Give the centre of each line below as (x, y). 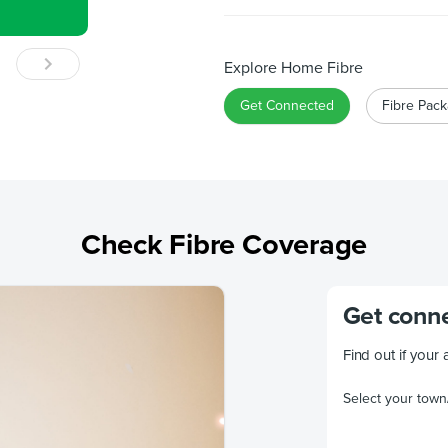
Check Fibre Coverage (224, 245)
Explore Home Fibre (293, 68)
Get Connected (287, 105)
